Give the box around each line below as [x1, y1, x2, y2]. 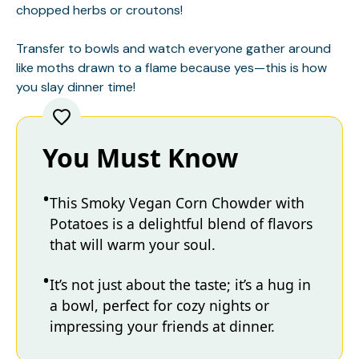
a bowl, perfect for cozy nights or [50, 295, 269, 315]
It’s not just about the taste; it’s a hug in [50, 274, 311, 294]
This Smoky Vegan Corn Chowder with [50, 192, 305, 212]
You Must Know [42, 139, 238, 175]
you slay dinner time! [16, 78, 135, 95]
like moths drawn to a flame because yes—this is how [16, 58, 327, 76]
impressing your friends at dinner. [50, 316, 275, 336]
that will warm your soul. [50, 234, 216, 254]
